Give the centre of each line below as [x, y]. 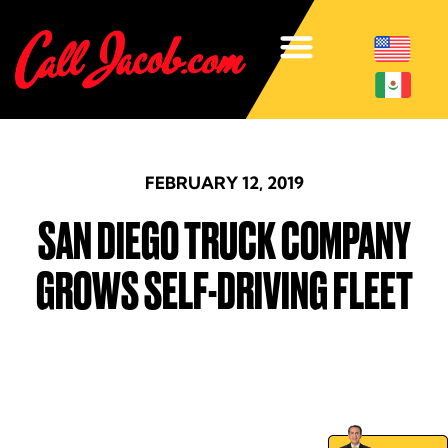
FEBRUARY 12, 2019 [224, 182]
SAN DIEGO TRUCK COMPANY [224, 241]
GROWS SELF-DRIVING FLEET [224, 291]
